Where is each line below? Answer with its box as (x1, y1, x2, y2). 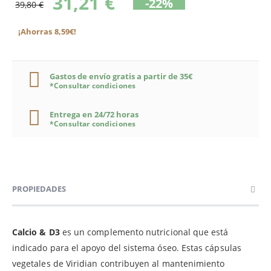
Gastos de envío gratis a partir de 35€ (50, 70, 192, 82)
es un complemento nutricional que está (62, 226, 229, 238)
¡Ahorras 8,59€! (18, 26, 76, 38)
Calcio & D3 (12, 226, 62, 238)
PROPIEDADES (12, 183, 66, 194)
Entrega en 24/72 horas (50, 108, 139, 120)
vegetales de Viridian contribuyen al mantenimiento (12, 257, 225, 269)
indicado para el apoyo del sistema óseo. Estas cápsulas (12, 241, 241, 253)
